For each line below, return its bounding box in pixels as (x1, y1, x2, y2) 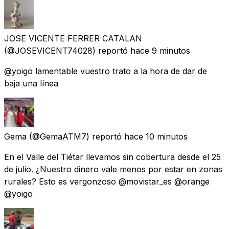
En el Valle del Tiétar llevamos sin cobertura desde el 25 (4, 151, 221, 162)
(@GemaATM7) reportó (29, 131, 122, 142)
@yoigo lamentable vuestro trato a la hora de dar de (4, 65, 207, 76)
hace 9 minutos (130, 45, 190, 56)
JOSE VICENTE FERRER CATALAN (4, 33, 142, 43)
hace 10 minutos (124, 131, 188, 142)
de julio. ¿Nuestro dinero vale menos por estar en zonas (4, 164, 222, 174)
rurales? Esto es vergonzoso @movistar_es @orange (4, 176, 210, 187)
